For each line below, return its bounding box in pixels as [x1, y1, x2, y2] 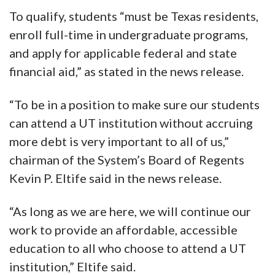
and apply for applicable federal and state [9, 45, 237, 61]
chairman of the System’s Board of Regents [9, 152, 244, 168]
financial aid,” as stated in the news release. [9, 64, 244, 79]
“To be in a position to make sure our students [9, 97, 260, 112]
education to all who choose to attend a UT [9, 241, 246, 256]
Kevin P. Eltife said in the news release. [9, 171, 222, 186]
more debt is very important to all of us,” [9, 134, 229, 149]
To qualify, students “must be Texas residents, [9, 9, 258, 24]
